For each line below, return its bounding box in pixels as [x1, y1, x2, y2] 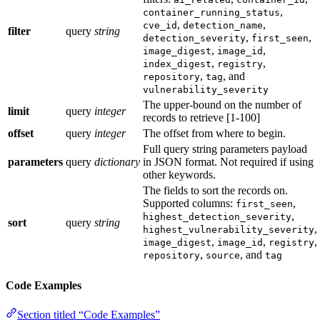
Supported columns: [143, 197, 236, 210]
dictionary [94, 156, 140, 169]
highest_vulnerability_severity [143, 224, 314, 236]
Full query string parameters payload [143, 143, 307, 156]
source [206, 250, 240, 261]
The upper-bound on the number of [143, 99, 301, 111]
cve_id [143, 20, 177, 31]
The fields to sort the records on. [143, 184, 288, 197]
